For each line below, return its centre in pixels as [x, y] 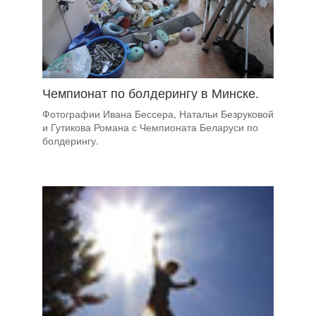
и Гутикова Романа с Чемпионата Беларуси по [150, 127]
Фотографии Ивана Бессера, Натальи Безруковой [158, 114]
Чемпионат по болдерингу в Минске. [151, 93]
